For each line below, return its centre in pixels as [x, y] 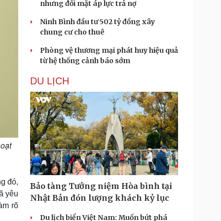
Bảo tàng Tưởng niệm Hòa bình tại [101, 186]
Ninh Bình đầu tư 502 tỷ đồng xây [97, 22]
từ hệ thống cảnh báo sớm [85, 61]
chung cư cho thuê [72, 32]
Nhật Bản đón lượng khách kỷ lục [100, 198]
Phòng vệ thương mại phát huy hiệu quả [109, 50]
